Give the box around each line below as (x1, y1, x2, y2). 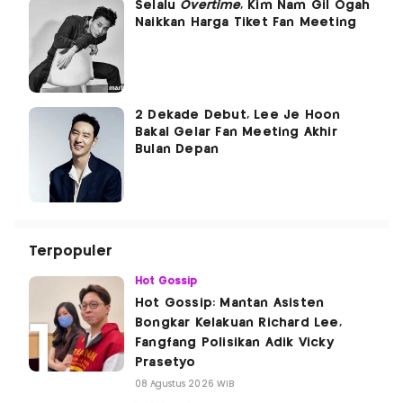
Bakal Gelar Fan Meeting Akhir (135, 126, 337, 139)
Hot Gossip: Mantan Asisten (135, 297, 325, 310)
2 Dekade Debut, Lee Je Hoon (135, 109, 341, 122)
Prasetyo (135, 356, 196, 370)
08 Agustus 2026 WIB (135, 380, 235, 390)
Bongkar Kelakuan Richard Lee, (135, 317, 342, 330)
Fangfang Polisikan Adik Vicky (135, 336, 334, 350)
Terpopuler (29, 245, 112, 259)
